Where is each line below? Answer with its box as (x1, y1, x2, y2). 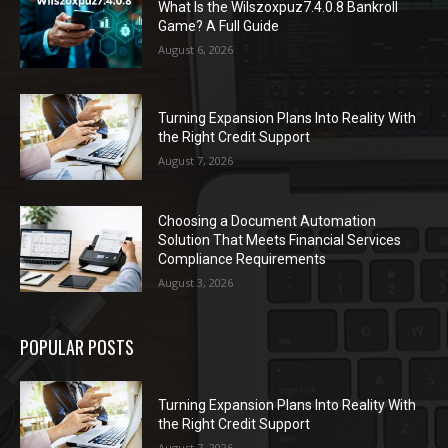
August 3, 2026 (158, 274, 234, 290)
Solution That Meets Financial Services (158, 231, 402, 248)
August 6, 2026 (158, 41, 234, 57)
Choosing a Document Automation (158, 212, 377, 229)
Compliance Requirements (158, 250, 327, 267)
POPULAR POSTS (20, 333, 134, 360)
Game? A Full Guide (158, 17, 280, 34)
